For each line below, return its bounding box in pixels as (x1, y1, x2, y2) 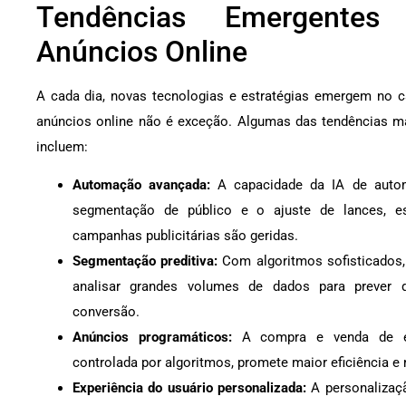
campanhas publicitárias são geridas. (72, 227, 298, 244)
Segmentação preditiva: (72, 252, 218, 269)
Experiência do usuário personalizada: (72, 379, 307, 396)
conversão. (72, 303, 140, 320)
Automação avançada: (72, 176, 211, 193)
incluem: (36, 138, 88, 155)
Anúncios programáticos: (72, 328, 232, 345)
